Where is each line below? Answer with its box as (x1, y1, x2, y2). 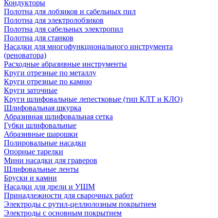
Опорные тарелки (4, 147, 63, 156)
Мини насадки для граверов (4, 156, 97, 164)
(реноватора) (4, 51, 46, 59)
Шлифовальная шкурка (4, 104, 81, 112)
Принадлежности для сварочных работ (4, 191, 133, 200)
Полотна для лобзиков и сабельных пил (4, 7, 136, 16)
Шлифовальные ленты (4, 165, 79, 173)
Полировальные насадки (4, 139, 86, 147)
